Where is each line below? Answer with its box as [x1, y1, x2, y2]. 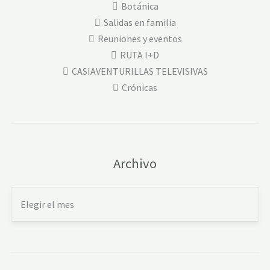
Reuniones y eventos [97, 32, 182, 45]
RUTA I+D [120, 48, 159, 61]
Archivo [113, 154, 157, 172]
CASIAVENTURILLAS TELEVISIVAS [71, 64, 208, 77]
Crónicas [122, 81, 157, 93]
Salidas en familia [103, 16, 176, 28]
